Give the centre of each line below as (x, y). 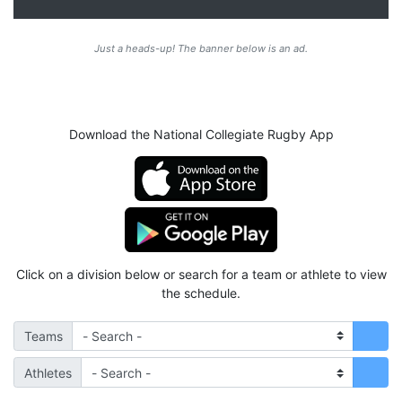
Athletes (48, 372)
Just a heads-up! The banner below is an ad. (201, 48)
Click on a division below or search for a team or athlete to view (201, 274)
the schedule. (201, 293)
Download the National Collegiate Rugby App (201, 134)
